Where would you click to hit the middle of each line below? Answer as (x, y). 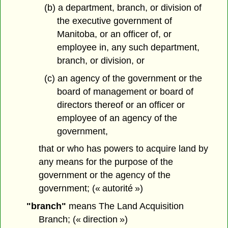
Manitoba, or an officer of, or (114, 34)
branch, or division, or (101, 60)
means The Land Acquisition (125, 206)
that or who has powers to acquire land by (124, 149)
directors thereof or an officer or (121, 105)
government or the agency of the (105, 175)
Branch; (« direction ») (83, 220)
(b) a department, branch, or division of (123, 7)
